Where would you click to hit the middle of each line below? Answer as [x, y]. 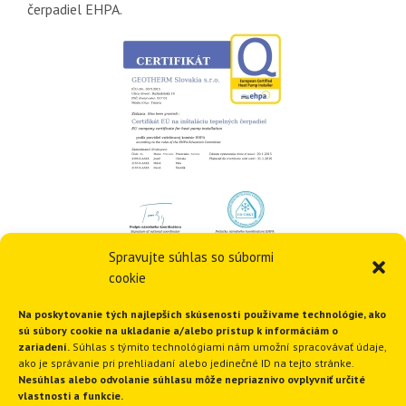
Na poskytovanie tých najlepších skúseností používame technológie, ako [202, 314]
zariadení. [44, 347]
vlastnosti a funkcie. [71, 396]
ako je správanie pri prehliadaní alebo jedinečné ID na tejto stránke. [186, 363]
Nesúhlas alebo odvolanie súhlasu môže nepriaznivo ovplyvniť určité [192, 379]
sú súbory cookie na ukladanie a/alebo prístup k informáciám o [178, 330]
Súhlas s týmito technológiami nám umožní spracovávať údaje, [228, 347]
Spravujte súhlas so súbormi [191, 257]
